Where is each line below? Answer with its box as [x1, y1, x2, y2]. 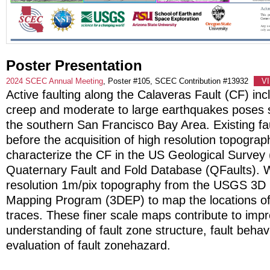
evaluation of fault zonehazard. [6, 238, 171, 252]
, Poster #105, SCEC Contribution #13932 [103, 76, 251, 86]
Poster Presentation [6, 57, 142, 74]
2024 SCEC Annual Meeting [6, 76, 103, 86]
